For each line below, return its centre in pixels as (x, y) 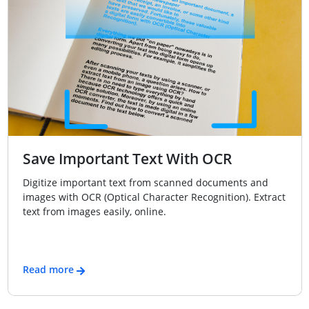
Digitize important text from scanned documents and (145, 182)
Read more (48, 270)
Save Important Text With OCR (127, 159)
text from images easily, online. (94, 211)
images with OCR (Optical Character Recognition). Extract (154, 197)
